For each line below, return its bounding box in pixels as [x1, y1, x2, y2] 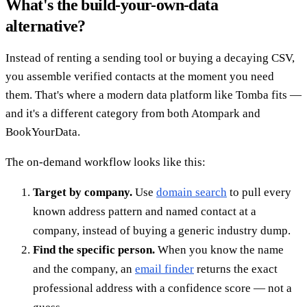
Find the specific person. [33, 243, 155, 256]
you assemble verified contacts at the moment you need [5, 69, 274, 83]
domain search [156, 185, 227, 199]
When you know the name [155, 243, 284, 256]
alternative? [5, 16, 86, 35]
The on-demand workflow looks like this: [5, 155, 206, 169]
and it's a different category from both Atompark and [5, 106, 260, 120]
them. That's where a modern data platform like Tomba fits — [5, 88, 302, 101]
